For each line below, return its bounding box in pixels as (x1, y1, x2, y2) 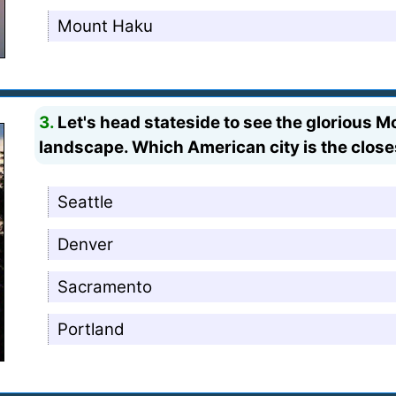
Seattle (57, 191, 114, 212)
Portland (57, 318, 126, 339)
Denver (57, 233, 114, 255)
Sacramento (57, 276, 153, 297)
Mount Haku (57, 15, 154, 36)
